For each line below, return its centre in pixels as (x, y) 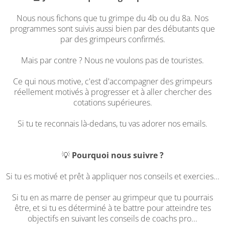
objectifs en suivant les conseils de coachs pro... (113, 218)
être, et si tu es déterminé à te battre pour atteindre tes (113, 208)
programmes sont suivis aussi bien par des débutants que (113, 29)
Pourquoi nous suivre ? (118, 155)
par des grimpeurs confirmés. (113, 39)
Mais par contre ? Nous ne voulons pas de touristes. (113, 60)
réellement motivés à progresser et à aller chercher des (113, 92)
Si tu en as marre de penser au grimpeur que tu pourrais (113, 197)
